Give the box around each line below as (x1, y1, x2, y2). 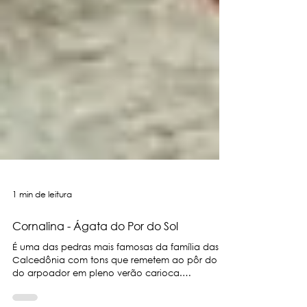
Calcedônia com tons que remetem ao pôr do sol (12, 281, 232, 293)
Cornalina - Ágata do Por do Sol (12, 245, 178, 260)
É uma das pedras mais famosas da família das (12, 268, 219, 280)
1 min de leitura (12, 216, 72, 228)
